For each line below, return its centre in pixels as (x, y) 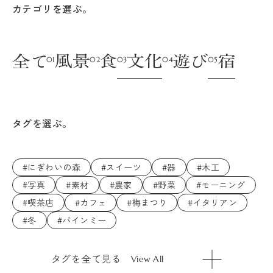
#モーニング (221, 185)
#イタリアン (213, 203)
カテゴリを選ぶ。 (52, 9)
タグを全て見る (86, 259)
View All (147, 259)
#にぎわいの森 (51, 167)
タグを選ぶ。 (42, 123)
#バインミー (82, 220)
